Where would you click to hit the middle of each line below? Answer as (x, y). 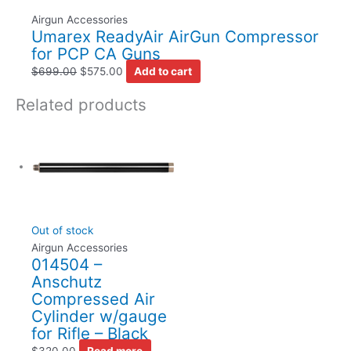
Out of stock (62, 230)
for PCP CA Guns (96, 54)
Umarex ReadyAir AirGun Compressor (175, 37)
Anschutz (67, 281)
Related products (81, 104)
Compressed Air (93, 299)
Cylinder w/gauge (99, 316)
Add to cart (163, 72)
